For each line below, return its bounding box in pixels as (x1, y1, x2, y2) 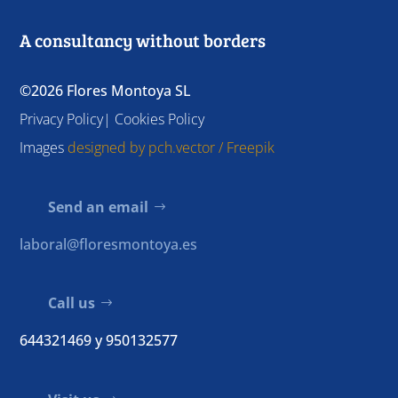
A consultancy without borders (20, 27, 267, 52)
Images (20, 137, 68, 157)
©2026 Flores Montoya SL (20, 80, 192, 100)
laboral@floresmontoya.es (20, 234, 198, 254)
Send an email (48, 196, 149, 217)
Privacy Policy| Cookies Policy (20, 108, 205, 129)
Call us (48, 293, 96, 314)
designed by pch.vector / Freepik (68, 137, 275, 157)
